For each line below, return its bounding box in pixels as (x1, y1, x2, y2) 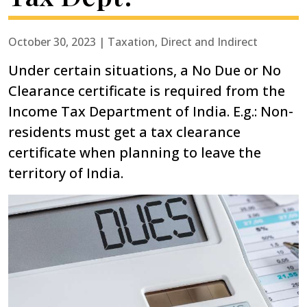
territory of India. (8, 163, 123, 182)
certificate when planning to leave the (8, 143, 261, 162)
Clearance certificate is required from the (8, 81, 285, 100)
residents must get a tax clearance (8, 122, 241, 141)
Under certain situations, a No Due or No (8, 60, 281, 79)
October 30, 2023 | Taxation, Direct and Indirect (8, 34, 258, 49)
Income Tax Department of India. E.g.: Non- (8, 101, 293, 121)
